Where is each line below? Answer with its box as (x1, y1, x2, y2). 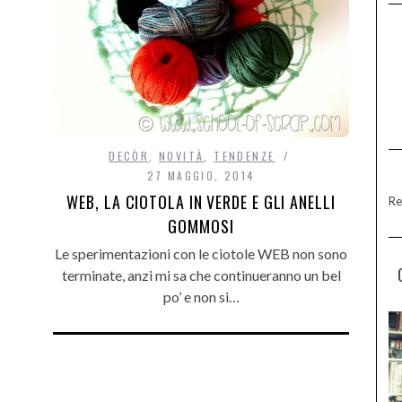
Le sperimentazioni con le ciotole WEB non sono (55, 245, 347, 263)
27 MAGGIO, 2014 (146, 168, 256, 184)
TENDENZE (214, 148, 275, 164)
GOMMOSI (168, 214, 234, 239)
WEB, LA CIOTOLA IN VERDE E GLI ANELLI (66, 190, 336, 214)
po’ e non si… (162, 288, 240, 306)
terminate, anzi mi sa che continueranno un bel (61, 267, 341, 284)
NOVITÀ (158, 148, 205, 164)
